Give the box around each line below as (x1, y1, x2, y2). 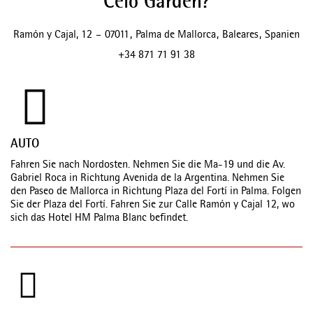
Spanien (265, 30, 300, 41)
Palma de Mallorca (136, 30, 216, 41)
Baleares (222, 30, 259, 41)
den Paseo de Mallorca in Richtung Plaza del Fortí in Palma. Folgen (10, 187, 301, 198)
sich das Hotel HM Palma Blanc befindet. (10, 213, 188, 224)
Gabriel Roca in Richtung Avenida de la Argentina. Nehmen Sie (10, 173, 284, 184)
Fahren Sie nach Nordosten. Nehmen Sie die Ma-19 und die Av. (10, 160, 285, 171)
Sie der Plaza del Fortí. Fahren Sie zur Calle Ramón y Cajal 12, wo (10, 200, 295, 211)
